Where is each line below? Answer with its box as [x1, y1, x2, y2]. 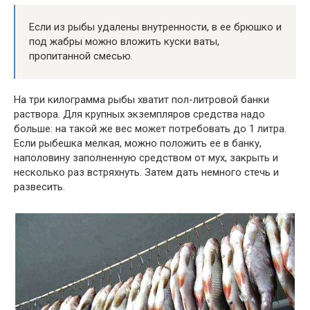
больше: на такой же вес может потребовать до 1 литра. [14, 122, 286, 136]
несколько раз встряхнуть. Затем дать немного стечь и [14, 166, 279, 179]
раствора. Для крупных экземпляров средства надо [14, 108, 265, 121]
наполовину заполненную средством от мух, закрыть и [14, 152, 278, 165]
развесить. [14, 181, 65, 194]
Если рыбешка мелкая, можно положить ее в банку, [14, 137, 262, 150]
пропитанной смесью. [29, 50, 133, 63]
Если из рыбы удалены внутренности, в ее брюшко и [29, 21, 282, 34]
